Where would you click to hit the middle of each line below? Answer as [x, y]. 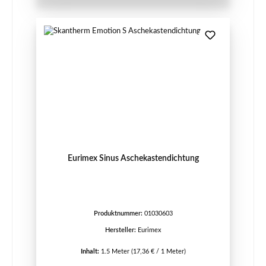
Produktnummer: [119, 214]
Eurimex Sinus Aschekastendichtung [133, 158]
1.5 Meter [116, 252]
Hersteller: [121, 230]
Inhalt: [91, 252]
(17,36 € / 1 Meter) [158, 252]
